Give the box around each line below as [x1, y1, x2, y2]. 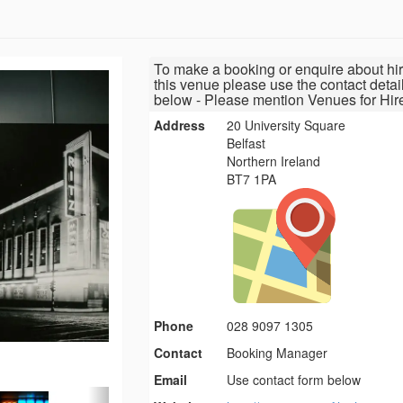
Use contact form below [227, 371, 362, 390]
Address [153, 116, 205, 135]
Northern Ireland [227, 152, 321, 171]
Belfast [227, 134, 266, 153]
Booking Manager [227, 344, 328, 363]
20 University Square [227, 116, 346, 135]
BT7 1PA [227, 170, 277, 189]
